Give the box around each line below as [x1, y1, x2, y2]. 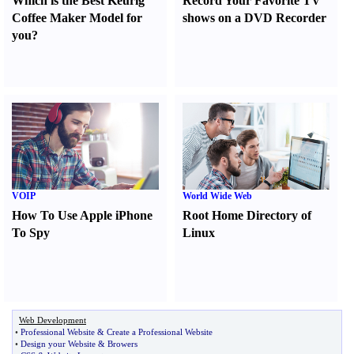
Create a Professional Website [107, 327, 213, 337]
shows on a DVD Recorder [183, 11, 327, 24]
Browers [107, 339, 137, 348]
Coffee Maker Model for [12, 11, 142, 24]
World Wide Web [183, 190, 253, 201]
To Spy [12, 226, 50, 239]
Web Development [19, 315, 86, 325]
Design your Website [21, 339, 96, 348]
